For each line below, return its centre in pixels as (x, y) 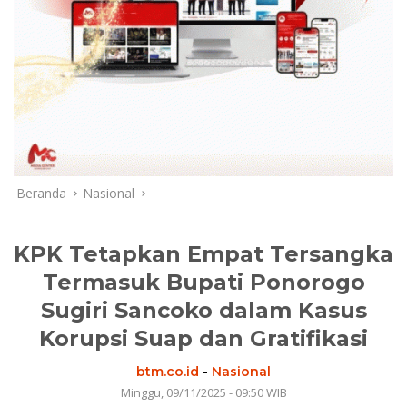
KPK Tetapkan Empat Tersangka (203, 253)
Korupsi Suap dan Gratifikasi (203, 338)
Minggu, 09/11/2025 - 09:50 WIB (203, 392)
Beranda (41, 193)
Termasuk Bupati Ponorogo (203, 282)
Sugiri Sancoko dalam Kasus (203, 310)
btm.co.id (168, 371)
